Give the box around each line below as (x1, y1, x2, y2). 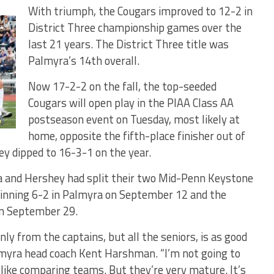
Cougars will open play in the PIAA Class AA (28, 94, 234, 111)
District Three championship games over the (28, 19, 242, 36)
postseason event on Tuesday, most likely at (28, 111, 240, 128)
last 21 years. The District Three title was (28, 35, 229, 53)
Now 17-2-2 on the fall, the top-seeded (28, 78, 217, 95)
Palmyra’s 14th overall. (28, 52, 139, 69)
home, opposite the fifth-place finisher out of (28, 127, 245, 144)
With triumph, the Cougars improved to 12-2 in (28, 2, 253, 20)
